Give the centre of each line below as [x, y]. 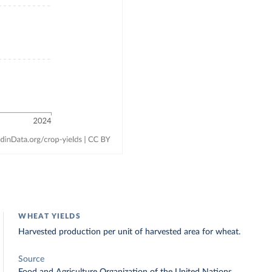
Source [32, 259]
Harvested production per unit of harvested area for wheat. [130, 232]
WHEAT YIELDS [49, 216]
